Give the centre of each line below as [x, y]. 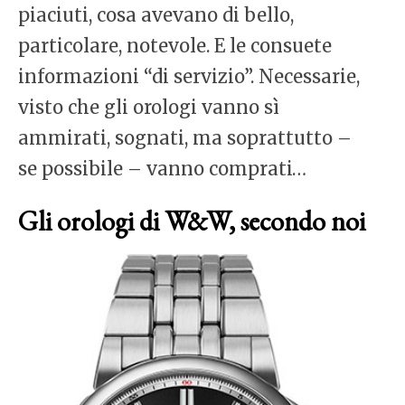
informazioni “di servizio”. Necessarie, [189, 77]
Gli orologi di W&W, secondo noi [192, 221]
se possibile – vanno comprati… [162, 169]
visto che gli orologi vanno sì [149, 108]
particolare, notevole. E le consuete [175, 46]
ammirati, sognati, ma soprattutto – [185, 138]
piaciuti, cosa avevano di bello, [156, 15]
